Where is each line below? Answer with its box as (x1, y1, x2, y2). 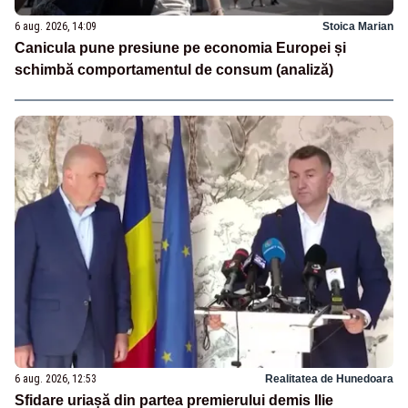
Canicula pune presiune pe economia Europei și (15, 40, 346, 56)
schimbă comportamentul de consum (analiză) (15, 62, 333, 78)
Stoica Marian (322, 20, 393, 34)
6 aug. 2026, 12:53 (15, 372, 97, 385)
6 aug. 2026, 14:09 (15, 20, 97, 34)
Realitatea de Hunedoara (265, 372, 393, 385)
